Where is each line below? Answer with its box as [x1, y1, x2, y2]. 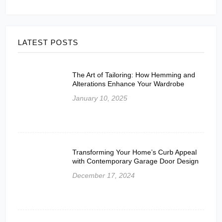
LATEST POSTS [18, 38, 78, 47]
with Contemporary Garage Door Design [72, 157, 199, 165]
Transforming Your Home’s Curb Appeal [72, 148, 197, 156]
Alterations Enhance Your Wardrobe [72, 79, 184, 88]
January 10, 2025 [72, 94, 127, 102]
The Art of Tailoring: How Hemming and [72, 70, 195, 79]
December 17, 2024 [72, 171, 135, 179]
